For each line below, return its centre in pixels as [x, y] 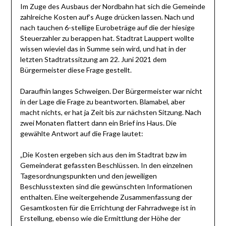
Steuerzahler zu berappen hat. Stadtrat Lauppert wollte [107, 38]
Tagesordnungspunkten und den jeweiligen [88, 176]
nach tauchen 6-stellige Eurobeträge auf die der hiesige [107, 28]
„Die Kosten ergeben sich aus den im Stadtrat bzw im [103, 155]
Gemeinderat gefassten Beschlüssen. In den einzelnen [106, 165]
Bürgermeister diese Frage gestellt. [76, 70]
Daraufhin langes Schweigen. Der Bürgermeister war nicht [111, 91]
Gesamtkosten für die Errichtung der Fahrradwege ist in [108, 208]
